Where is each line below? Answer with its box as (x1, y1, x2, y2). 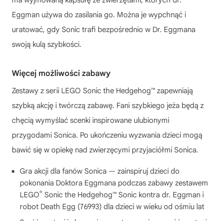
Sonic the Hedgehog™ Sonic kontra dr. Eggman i (42, 190, 204, 199)
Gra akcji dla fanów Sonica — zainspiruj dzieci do (20, 166, 180, 176)
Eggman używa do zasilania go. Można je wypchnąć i (12, 10, 186, 19)
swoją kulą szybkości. (12, 39, 81, 49)
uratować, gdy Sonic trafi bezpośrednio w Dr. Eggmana (12, 25, 195, 34)
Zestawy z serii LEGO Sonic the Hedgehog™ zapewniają (12, 86, 193, 95)
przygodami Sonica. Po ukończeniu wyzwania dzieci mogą (12, 130, 202, 140)
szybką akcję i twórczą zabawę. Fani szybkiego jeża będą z (12, 101, 204, 110)
